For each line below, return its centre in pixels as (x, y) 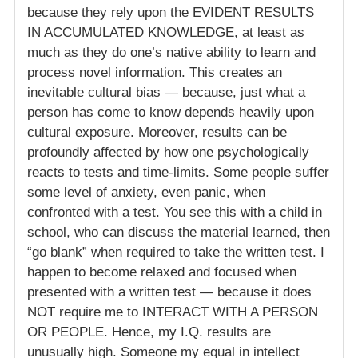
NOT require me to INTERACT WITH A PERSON (173, 312)
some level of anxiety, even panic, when (146, 193)
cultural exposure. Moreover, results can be (157, 133)
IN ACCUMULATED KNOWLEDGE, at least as (166, 33)
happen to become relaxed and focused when (162, 272)
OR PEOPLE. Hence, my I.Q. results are (149, 332)
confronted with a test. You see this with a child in (175, 213)
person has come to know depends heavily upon (171, 113)
